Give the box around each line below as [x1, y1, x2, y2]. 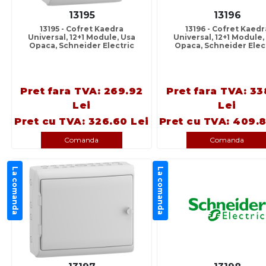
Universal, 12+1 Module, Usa [28, 33, 135, 42]
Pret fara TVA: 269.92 [20, 85, 143, 97]
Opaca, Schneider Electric [29, 41, 134, 50]
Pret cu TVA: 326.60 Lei [14, 116, 149, 128]
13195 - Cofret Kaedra [40, 24, 123, 34]
